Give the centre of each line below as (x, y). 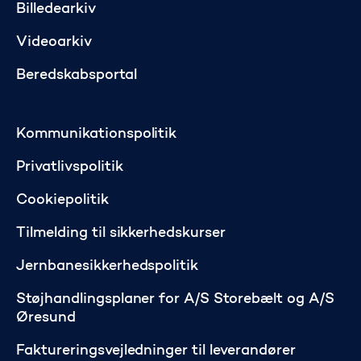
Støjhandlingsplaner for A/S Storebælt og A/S (175, 300)
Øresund (46, 319)
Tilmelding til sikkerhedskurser (121, 234)
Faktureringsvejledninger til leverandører (156, 352)
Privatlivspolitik (70, 168)
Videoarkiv (54, 43)
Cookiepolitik (62, 201)
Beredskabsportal (77, 76)
